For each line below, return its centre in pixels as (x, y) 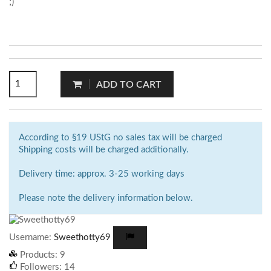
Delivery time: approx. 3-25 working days (102, 174)
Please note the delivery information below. (106, 198)
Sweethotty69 (82, 237)
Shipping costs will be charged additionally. (104, 149)
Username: (31, 237)
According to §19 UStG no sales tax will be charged (120, 137)
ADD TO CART (129, 84)
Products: (39, 255)
